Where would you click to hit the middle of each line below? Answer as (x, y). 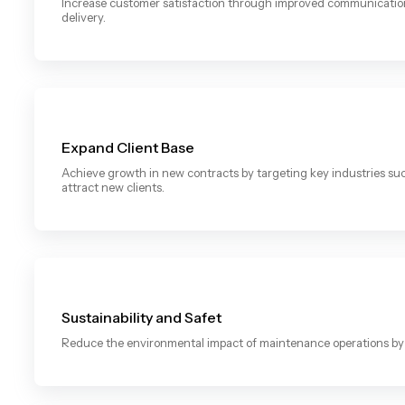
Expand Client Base (128, 147)
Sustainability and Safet (141, 317)
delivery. (84, 17)
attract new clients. (113, 187)
